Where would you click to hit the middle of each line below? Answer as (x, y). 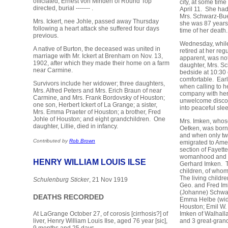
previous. (46, 36)
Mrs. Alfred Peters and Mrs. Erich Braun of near (97, 91)
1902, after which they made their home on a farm (101, 63)
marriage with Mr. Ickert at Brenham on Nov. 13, (98, 56)
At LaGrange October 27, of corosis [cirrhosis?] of (101, 214)
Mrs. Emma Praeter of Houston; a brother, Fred (97, 112)
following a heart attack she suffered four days (96, 29)
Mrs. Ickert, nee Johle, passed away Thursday (96, 22)
